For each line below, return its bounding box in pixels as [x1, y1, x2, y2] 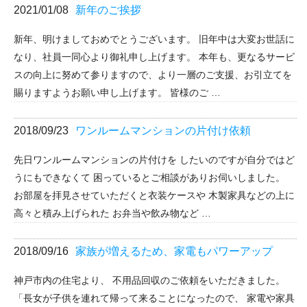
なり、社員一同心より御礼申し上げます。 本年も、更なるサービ [14, 51, 295, 63]
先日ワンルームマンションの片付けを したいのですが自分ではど [14, 154, 295, 166]
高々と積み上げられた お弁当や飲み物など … [14, 208, 211, 219]
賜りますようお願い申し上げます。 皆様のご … [14, 87, 221, 99]
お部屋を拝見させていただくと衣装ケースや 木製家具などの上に [14, 190, 295, 201]
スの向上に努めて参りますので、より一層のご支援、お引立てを [14, 69, 292, 81]
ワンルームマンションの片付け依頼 [75, 124, 251, 136]
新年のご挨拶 [75, 3, 141, 16]
